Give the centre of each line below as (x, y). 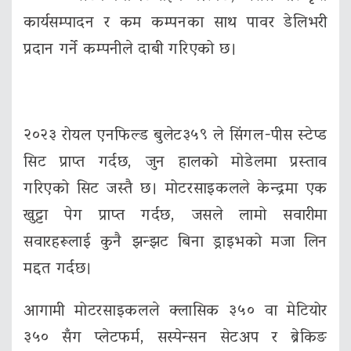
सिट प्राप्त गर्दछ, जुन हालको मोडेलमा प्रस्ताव (175, 163)
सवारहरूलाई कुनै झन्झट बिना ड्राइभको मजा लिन (175, 242)
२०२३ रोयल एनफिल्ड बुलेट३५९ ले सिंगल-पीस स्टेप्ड (175, 136)
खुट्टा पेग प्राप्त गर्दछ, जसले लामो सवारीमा (175, 216)
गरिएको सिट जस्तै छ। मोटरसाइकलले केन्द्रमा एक (175, 189)
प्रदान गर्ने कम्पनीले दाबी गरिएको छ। (130, 50)
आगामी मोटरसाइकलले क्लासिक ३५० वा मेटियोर (175, 312)
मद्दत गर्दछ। (58, 269)
